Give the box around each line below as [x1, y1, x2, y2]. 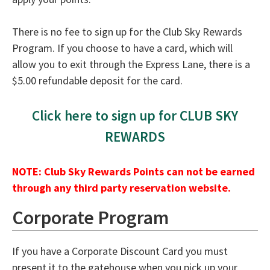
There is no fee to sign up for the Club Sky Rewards [12, 25, 242, 39]
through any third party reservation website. [12, 181, 231, 195]
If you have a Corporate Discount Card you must [12, 244, 228, 259]
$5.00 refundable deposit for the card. [12, 74, 183, 88]
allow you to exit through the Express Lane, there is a [12, 57, 250, 72]
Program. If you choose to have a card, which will [12, 41, 233, 55]
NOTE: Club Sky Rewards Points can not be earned [12, 165, 255, 179]
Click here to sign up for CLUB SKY [32, 107, 238, 125]
